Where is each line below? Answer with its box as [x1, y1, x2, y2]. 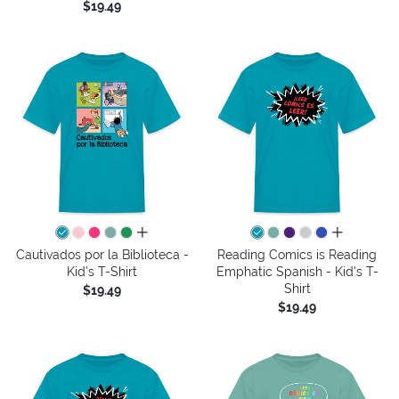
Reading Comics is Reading [217, 247, 377, 262]
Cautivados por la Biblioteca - [15, 247, 189, 262]
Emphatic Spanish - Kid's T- [216, 264, 379, 279]
